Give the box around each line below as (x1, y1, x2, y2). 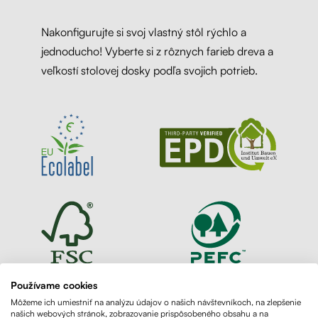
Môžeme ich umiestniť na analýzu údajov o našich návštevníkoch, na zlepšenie (11, 296, 301, 307)
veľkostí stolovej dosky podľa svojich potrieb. (40, 63, 258, 78)
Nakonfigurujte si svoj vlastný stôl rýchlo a (40, 25, 246, 40)
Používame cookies (11, 278, 97, 291)
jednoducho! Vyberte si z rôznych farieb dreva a (40, 44, 273, 59)
